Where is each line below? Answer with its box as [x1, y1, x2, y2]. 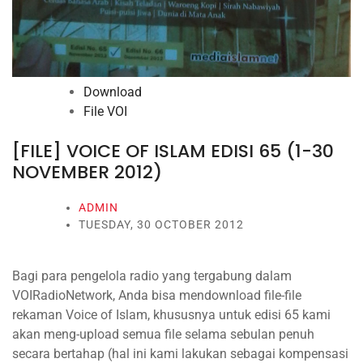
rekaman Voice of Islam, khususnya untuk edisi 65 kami [12, 307, 331, 323]
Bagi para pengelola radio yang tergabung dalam [12, 268, 292, 284]
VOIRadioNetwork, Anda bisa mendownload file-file [12, 288, 301, 304]
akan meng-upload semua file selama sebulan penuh [12, 327, 314, 343]
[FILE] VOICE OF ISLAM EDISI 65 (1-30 [12, 139, 334, 164]
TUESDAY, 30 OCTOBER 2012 [79, 218, 244, 232]
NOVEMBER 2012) [12, 160, 162, 186]
